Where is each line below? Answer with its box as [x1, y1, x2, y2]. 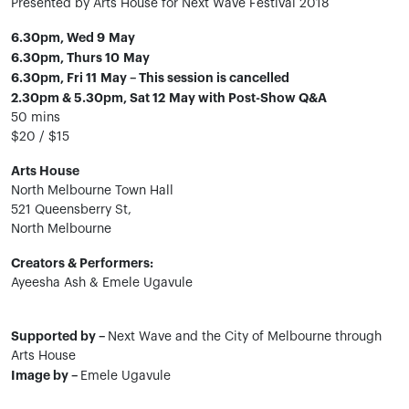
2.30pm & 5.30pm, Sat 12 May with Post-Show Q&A [11, 91, 327, 104]
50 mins [11, 111, 60, 124]
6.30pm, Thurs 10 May [11, 51, 150, 64]
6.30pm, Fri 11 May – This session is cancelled [11, 71, 289, 84]
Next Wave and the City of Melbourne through [108, 330, 382, 343]
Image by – [11, 369, 80, 382]
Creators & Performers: [11, 257, 153, 269]
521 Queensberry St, [11, 204, 131, 216]
